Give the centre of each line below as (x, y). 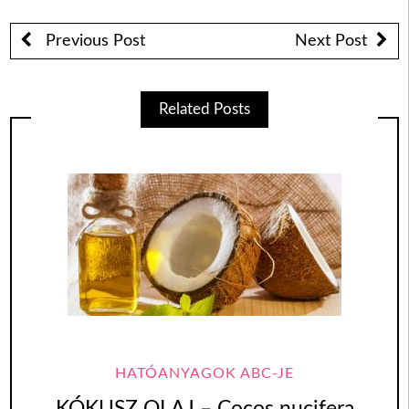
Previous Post (94, 41)
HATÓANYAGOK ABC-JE (204, 374)
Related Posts (204, 109)
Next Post (331, 41)
